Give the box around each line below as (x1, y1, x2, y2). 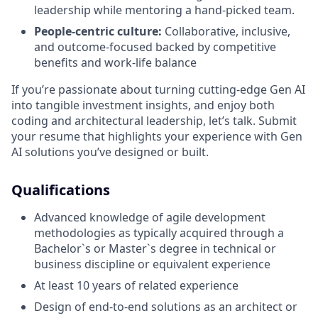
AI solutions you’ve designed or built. (11, 144, 209, 160)
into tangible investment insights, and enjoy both (11, 97, 275, 114)
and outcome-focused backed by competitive (34, 39, 276, 55)
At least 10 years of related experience (34, 278, 238, 294)
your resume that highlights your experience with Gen (11, 128, 302, 145)
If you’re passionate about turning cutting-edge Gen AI (11, 82, 305, 98)
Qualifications (11, 180, 110, 200)
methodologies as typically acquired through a (34, 225, 284, 241)
